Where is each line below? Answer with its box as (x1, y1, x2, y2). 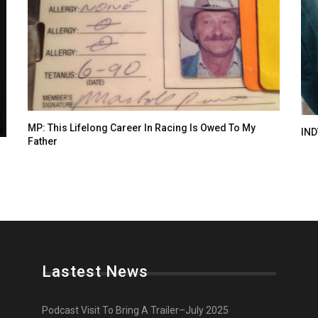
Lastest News (42, 263, 148, 281)
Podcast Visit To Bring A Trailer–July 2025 (42, 305, 229, 317)
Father (28, 136, 57, 148)
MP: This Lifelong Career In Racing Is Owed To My (28, 122, 256, 134)
